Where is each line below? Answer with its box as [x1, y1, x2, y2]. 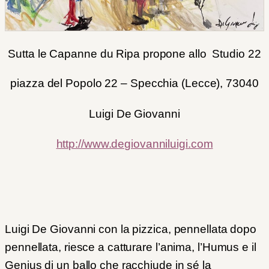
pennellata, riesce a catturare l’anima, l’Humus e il [5, 240, 256, 253]
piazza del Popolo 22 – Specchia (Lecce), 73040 [10, 77, 259, 89]
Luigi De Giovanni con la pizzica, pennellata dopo [5, 222, 257, 235]
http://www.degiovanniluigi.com [56, 138, 213, 151]
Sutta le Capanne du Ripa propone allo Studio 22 [8, 47, 261, 60]
